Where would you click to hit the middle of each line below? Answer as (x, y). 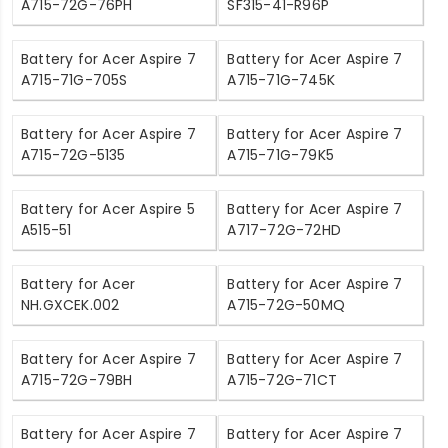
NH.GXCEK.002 (70, 304)
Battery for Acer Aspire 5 (108, 208)
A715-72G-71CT (282, 379)
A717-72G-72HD (284, 229)
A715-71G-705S (74, 79)
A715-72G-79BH (77, 379)
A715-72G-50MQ (286, 304)
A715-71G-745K (281, 79)
